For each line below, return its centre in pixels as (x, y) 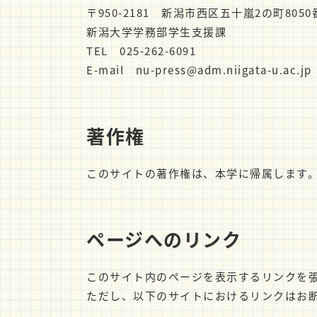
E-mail (111, 70)
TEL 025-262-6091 (141, 51)
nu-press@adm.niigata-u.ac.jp (224, 70)
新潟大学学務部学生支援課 (156, 31)
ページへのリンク (164, 239)
